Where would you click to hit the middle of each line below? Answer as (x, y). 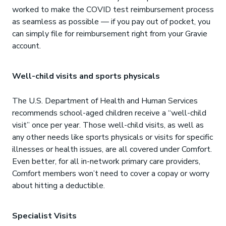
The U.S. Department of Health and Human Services (105, 101)
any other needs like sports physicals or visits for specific (112, 137)
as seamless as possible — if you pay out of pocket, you (111, 22)
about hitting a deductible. (59, 186)
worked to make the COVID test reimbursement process (113, 10)
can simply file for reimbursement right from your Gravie (110, 34)
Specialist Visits (44, 216)
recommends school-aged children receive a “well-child (109, 113)
